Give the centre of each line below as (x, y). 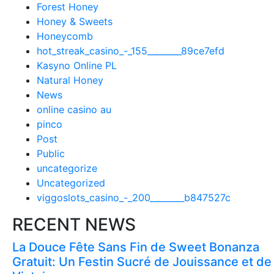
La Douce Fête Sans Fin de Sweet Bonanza (136, 247)
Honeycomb (65, 36)
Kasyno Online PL (77, 65)
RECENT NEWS (74, 224)
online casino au (74, 109)
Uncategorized (71, 183)
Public (51, 154)
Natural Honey (70, 80)
